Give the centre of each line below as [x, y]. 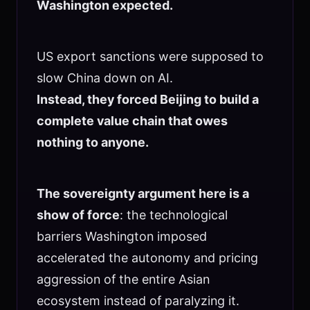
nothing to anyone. [92, 142]
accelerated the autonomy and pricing [147, 257]
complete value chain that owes [132, 120]
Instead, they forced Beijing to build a [147, 99]
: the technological [173, 215]
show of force [78, 215]
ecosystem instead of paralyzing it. [138, 300]
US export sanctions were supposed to [150, 56]
